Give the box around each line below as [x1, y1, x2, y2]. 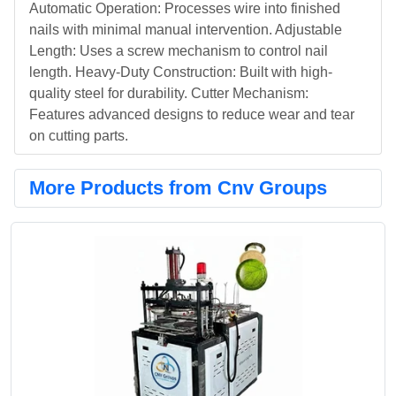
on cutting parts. [29, 128, 128, 143]
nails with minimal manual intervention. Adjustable [29, 22, 342, 37]
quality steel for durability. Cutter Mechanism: [29, 86, 308, 101]
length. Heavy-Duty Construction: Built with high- [29, 65, 332, 80]
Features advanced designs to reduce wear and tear [29, 107, 354, 122]
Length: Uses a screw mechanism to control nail [29, 43, 328, 58]
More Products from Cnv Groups [29, 177, 327, 199]
